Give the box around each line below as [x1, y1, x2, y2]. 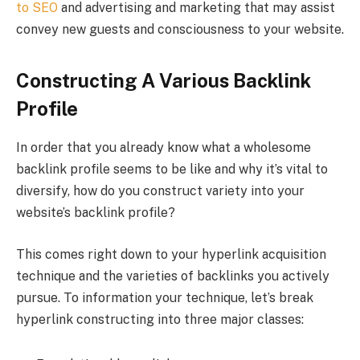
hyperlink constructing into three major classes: [16, 312, 304, 328]
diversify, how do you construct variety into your [16, 183, 305, 199]
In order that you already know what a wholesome [16, 140, 311, 156]
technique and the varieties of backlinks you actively [16, 268, 329, 284]
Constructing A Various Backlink [16, 68, 311, 92]
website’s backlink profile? [16, 205, 175, 221]
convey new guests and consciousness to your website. [16, 22, 344, 38]
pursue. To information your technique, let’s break [16, 290, 313, 306]
